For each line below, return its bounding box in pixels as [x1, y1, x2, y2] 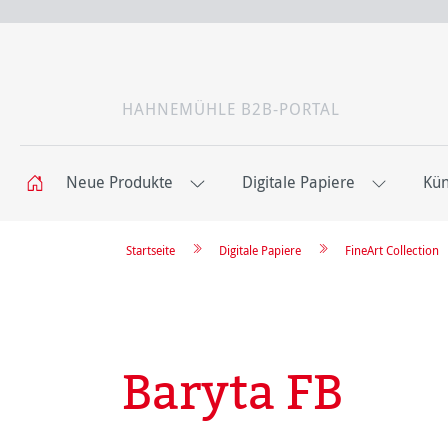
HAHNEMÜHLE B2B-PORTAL [122, 98, 340, 121]
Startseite [126, 242, 175, 259]
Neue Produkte [66, 171, 173, 194]
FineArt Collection [345, 242, 439, 259]
